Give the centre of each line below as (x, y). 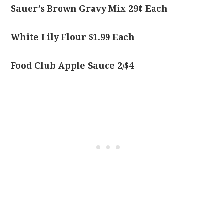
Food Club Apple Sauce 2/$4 (72, 66)
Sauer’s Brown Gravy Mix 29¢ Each (89, 8)
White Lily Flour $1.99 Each (73, 37)
